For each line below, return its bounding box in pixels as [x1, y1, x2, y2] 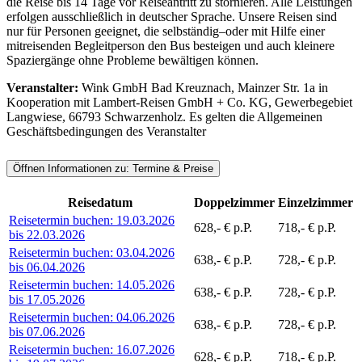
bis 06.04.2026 [9, 259, 85, 274]
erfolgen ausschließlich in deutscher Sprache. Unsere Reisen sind [6, 10, 337, 24]
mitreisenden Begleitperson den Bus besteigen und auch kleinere [6, 39, 335, 53]
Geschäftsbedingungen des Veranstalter [6, 124, 206, 139]
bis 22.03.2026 [9, 227, 85, 242]
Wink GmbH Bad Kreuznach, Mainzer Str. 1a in [78, 81, 328, 95]
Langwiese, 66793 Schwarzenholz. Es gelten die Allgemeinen [6, 110, 322, 124]
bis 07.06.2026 [9, 324, 85, 339]
